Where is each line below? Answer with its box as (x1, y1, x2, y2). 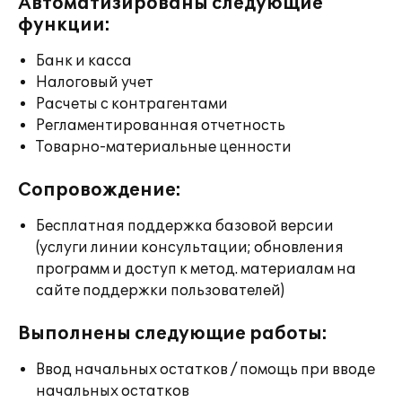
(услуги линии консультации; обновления (36, 239, 344, 257)
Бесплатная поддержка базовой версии (36, 217, 334, 235)
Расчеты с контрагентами (36, 95, 228, 113)
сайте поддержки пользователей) (36, 282, 284, 300)
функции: (18, 14, 110, 36)
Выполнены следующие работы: (18, 323, 328, 345)
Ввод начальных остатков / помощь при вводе (36, 361, 375, 379)
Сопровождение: (18, 179, 181, 201)
